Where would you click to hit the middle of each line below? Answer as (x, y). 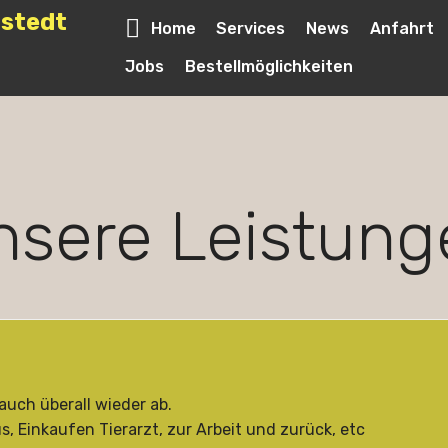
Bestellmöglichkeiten (269, 66)
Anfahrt (401, 28)
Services (251, 28)
